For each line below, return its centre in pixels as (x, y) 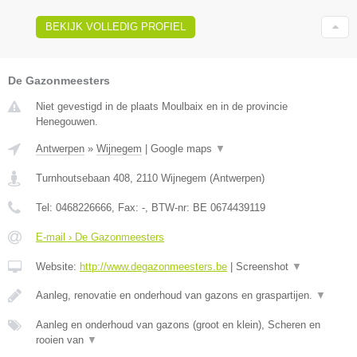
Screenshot (264, 266)
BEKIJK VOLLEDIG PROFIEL (116, 26)
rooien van (61, 339)
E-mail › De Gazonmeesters (100, 237)
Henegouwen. (67, 121)
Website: (58, 266)
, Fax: (127, 207)
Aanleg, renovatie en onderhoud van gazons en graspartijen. (176, 295)
